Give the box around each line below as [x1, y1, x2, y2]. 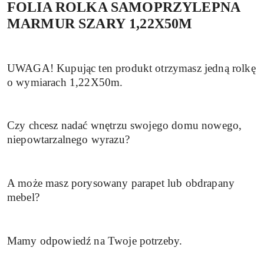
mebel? [7, 190, 39, 203]
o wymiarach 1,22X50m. [7, 75, 123, 88]
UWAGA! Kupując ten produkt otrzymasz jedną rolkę [7, 61, 256, 74]
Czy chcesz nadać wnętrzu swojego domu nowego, [7, 119, 242, 132]
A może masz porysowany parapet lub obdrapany [7, 176, 235, 189]
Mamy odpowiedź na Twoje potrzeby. [7, 234, 183, 247]
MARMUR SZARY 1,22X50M [7, 16, 193, 31]
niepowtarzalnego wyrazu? [7, 133, 130, 146]
